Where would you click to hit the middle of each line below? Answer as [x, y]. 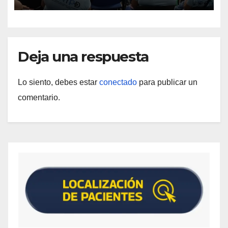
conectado [118, 82]
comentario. [39, 98]
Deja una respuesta [83, 57]
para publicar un [167, 82]
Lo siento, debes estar [59, 82]
